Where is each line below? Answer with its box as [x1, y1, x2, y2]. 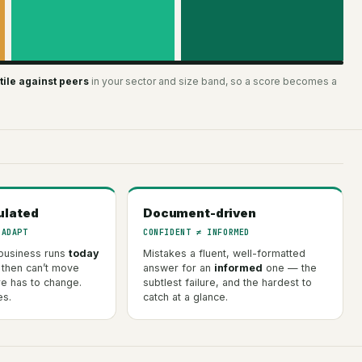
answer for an [143, 261, 214, 274]
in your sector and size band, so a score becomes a [89, 74, 337, 87]
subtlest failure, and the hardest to [143, 276, 312, 288]
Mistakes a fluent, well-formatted [143, 246, 305, 259]
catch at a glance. [143, 290, 228, 303]
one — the [263, 261, 317, 274]
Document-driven [143, 204, 256, 221]
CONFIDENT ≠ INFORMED [143, 226, 250, 238]
